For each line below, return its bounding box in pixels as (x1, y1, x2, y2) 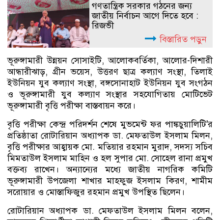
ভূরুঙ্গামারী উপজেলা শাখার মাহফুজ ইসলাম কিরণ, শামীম (7, 175, 213, 186)
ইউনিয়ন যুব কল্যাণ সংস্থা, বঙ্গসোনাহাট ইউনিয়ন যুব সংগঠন (7, 77, 213, 88)
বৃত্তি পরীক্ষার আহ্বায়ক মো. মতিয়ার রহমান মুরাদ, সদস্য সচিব (7, 141, 213, 152)
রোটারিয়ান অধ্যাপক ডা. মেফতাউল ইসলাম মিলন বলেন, (7, 205, 213, 216)
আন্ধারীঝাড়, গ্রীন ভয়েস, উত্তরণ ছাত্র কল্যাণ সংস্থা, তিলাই (7, 66, 213, 77)
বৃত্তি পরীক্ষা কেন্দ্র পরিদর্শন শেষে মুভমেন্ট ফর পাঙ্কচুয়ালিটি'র (7, 118, 213, 130)
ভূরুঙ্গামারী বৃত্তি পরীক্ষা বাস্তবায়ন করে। (7, 100, 136, 111)
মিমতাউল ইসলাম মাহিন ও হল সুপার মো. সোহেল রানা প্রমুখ (7, 152, 213, 164)
